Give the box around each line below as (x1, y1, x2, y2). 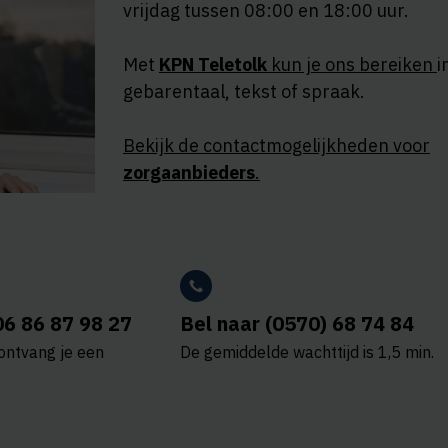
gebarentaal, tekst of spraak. (123, 80, 365, 104)
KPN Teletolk (159, 53, 267, 77)
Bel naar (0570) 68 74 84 (180, 310, 414, 338)
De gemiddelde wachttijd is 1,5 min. (180, 342, 434, 363)
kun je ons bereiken (267, 53, 437, 77)
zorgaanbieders (123, 161, 255, 185)
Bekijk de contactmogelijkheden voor (123, 134, 430, 158)
